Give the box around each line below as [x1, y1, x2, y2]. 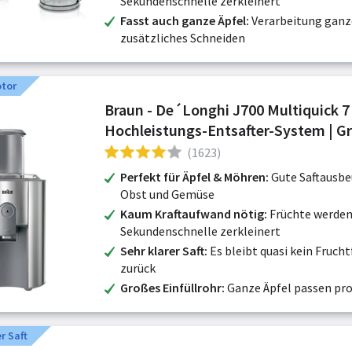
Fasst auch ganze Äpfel [120, 13, 246, 28]
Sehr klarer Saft [120, 243, 204, 258]
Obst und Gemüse [120, 186, 214, 202]
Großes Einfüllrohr [120, 280, 222, 295]
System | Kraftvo [104, 161, 215, 181]
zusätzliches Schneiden [120, 30, 245, 46]
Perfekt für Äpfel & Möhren [120, 169, 266, 185]
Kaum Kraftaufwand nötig [120, 206, 264, 222]
